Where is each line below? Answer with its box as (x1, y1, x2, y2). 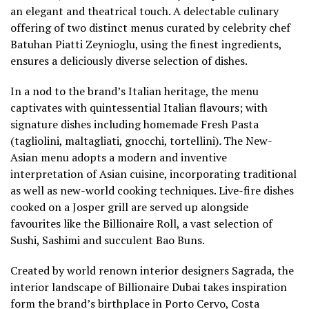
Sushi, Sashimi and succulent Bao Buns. (10, 232, 205, 248)
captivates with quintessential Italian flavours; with (10, 100, 268, 116)
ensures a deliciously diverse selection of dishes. (10, 53, 248, 69)
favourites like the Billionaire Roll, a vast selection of (10, 216, 272, 232)
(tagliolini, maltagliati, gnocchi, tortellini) (10, 133, 219, 149)
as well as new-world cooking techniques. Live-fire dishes (10, 183, 294, 199)
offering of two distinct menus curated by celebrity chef (10, 20, 290, 36)
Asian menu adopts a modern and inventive (10, 150, 227, 166)
